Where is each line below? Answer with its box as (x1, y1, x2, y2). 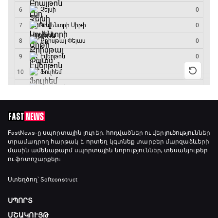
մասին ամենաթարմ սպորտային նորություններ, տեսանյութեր (8, 147, 208, 154)
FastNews (8, 129, 35, 137)
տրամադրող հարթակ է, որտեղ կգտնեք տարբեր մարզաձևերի (8, 138, 210, 145)
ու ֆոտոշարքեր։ (8, 156, 61, 163)
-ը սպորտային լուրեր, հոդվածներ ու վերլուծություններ (35, 129, 210, 137)
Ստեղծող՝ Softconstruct (8, 176, 78, 183)
